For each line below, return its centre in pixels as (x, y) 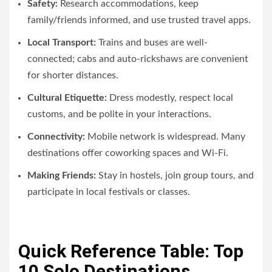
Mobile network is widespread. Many (165, 136)
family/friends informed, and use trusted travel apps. (139, 20)
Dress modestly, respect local (170, 97)
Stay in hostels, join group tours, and (175, 175)
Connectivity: (56, 136)
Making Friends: (62, 175)
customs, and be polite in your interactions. (119, 114)
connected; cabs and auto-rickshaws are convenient (138, 59)
